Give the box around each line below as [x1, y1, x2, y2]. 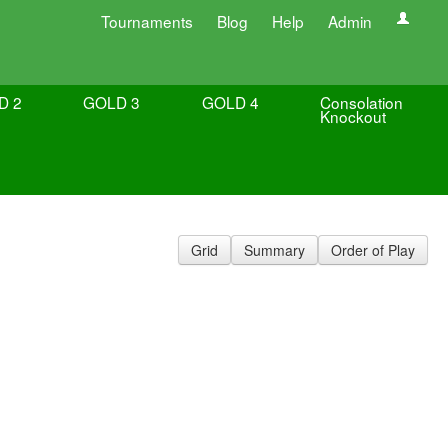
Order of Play [331, 240, 415, 260]
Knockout [319, 105, 386, 127]
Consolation [319, 91, 403, 113]
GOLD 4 [201, 91, 259, 113]
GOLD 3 [83, 91, 141, 113]
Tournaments [101, 10, 193, 32]
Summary [244, 240, 305, 260]
